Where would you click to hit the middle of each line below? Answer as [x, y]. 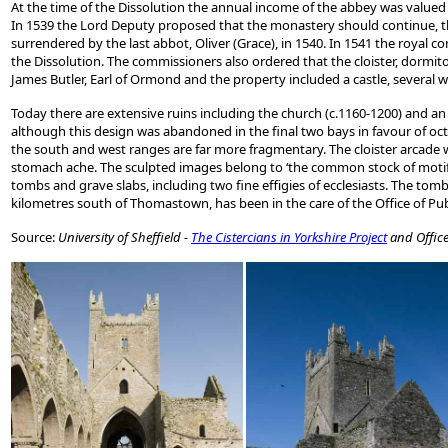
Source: [34, 237]
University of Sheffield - [124, 237]
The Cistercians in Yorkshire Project [289, 237]
